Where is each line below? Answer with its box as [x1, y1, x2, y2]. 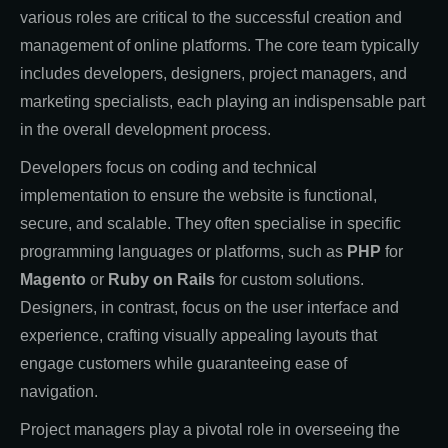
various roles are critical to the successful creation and [20, 8, 402, 26]
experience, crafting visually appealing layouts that [20, 326, 377, 344]
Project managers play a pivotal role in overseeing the [20, 420, 400, 438]
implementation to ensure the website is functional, [20, 186, 377, 204]
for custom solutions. [215, 270, 364, 288]
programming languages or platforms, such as [20, 242, 347, 260]
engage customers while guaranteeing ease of [20, 354, 347, 372]
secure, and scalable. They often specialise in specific [20, 214, 401, 232]
